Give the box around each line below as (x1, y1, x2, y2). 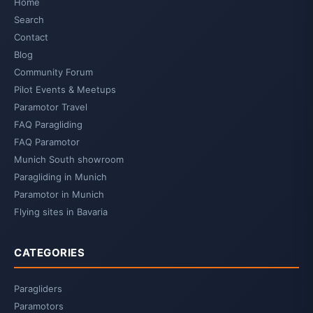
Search (14, 14, 44, 26)
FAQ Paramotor (14, 136, 80, 148)
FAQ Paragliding (14, 119, 82, 131)
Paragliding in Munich (14, 171, 107, 183)
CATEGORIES (14, 246, 85, 260)
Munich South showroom (14, 154, 124, 166)
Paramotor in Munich (14, 189, 104, 201)
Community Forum (14, 66, 93, 78)
